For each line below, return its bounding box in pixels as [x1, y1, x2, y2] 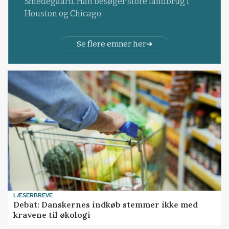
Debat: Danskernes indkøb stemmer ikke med [13, 199, 198, 210]
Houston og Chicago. [24, 8, 103, 18]
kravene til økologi [13, 210, 91, 220]
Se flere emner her [76, 39, 146, 49]
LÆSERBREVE [13, 192, 53, 199]
